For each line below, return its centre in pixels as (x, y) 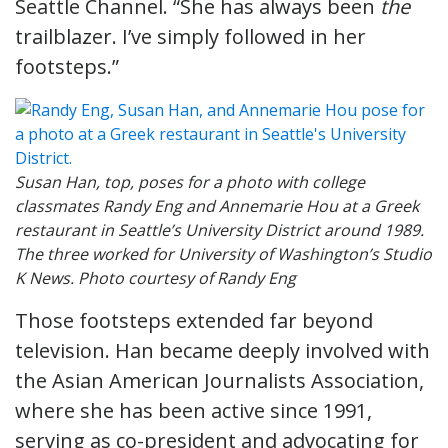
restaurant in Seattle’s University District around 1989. (219, 229)
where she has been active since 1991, (193, 410)
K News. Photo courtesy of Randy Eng (155, 277)
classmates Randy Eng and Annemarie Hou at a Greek (217, 205)
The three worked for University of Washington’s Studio (223, 253)
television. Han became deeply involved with (222, 350)
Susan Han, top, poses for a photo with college (190, 181)
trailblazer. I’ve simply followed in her (190, 36)
